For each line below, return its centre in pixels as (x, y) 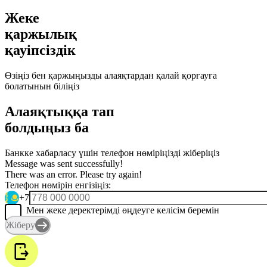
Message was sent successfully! (64, 163)
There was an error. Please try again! (73, 174)
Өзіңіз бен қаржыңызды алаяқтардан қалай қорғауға (111, 75)
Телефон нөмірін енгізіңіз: (58, 185)
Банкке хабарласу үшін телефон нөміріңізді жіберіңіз (112, 153)
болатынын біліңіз (42, 86)
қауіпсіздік (40, 50)
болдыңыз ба (47, 127)
